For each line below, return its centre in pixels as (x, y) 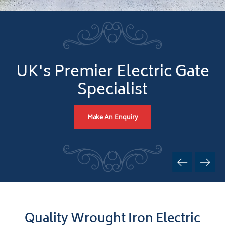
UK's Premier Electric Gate (113, 73)
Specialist (113, 91)
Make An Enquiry (113, 118)
